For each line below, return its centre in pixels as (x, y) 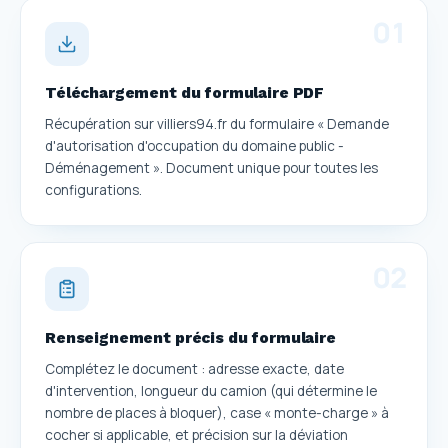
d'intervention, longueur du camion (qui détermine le (211, 390)
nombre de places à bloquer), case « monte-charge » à (217, 412)
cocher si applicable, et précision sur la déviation (196, 434)
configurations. (93, 189)
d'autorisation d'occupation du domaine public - (194, 145)
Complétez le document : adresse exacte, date (194, 368)
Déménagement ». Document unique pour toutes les (211, 167)
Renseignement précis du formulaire (190, 337)
